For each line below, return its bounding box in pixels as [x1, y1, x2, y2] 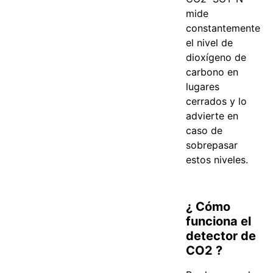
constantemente [186, 21, 261, 34]
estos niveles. [186, 153, 249, 166]
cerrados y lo [186, 94, 247, 107]
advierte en [186, 109, 239, 122]
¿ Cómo [186, 199, 231, 214]
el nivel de [186, 36, 233, 49]
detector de [186, 228, 257, 243]
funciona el [186, 213, 252, 229]
